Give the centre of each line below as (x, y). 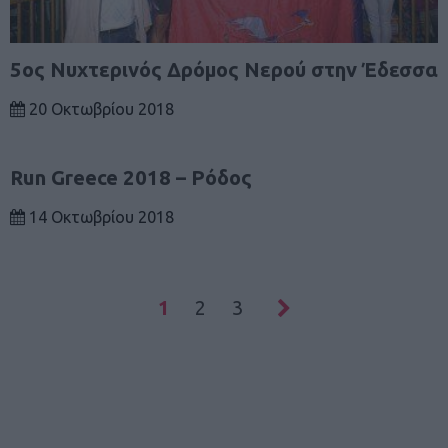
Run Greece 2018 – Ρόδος (131, 178)
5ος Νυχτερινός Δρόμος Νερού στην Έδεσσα (224, 70)
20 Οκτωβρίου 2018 (99, 109)
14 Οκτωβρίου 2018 (99, 217)
